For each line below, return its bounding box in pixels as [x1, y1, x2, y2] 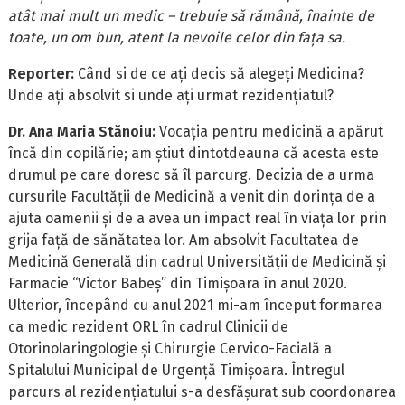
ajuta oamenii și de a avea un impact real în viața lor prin [8, 209, 388, 227]
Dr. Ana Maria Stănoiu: [8, 122, 160, 140]
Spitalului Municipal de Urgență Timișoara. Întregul [8, 361, 345, 379]
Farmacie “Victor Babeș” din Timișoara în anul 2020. [8, 274, 348, 292]
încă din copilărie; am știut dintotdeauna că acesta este [8, 144, 380, 162]
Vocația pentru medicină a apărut [159, 122, 384, 140]
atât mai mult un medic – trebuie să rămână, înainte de [8, 6, 375, 24]
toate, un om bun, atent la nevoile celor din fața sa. [8, 28, 346, 46]
